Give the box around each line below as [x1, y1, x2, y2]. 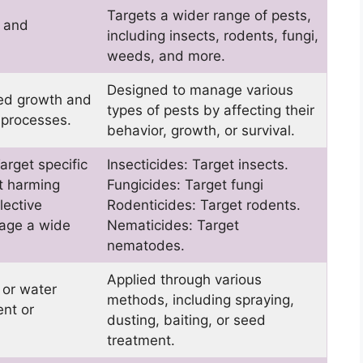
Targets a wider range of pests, [106, 7, 311, 24]
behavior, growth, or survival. [106, 122, 295, 139]
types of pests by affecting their [106, 102, 314, 119]
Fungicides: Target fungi [106, 177, 263, 194]
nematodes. [106, 237, 185, 254]
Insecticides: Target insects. [106, 156, 288, 173]
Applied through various [106, 271, 262, 288]
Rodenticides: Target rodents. [106, 197, 301, 214]
